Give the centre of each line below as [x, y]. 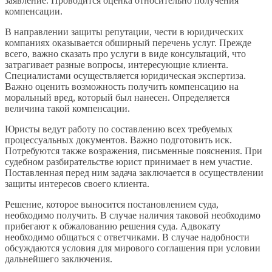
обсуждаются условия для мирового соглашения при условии [133, 248]
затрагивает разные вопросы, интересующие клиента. [117, 65]
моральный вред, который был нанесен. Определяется [117, 98]
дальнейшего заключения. [59, 259]
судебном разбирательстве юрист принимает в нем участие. [129, 162]
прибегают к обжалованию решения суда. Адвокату [113, 226]
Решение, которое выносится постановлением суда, [112, 205]
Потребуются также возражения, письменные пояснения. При [134, 151]
